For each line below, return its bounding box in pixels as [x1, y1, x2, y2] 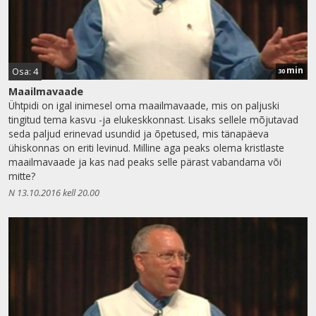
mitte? [8, 169, 35, 183]
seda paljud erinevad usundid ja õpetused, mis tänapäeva [8, 126, 269, 140]
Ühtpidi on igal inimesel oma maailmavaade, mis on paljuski [8, 98, 279, 112]
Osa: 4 [12, 64, 38, 78]
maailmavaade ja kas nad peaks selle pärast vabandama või [8, 154, 281, 169]
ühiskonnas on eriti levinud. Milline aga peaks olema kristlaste [8, 140, 284, 154]
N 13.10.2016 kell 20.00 [8, 186, 99, 199]
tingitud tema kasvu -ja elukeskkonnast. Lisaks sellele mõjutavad [8, 112, 298, 126]
